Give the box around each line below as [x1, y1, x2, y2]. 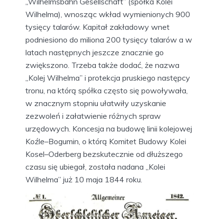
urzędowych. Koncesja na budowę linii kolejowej [25, 124, 192, 134]
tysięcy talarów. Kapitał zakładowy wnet [25, 22, 170, 32]
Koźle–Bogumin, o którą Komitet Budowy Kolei [25, 136, 186, 147]
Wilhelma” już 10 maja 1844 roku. [25, 175, 142, 185]
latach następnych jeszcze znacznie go [25, 47, 164, 58]
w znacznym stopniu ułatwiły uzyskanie [25, 98, 166, 109]
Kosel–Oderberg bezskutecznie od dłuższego [25, 149, 183, 159]
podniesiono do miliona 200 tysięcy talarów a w [25, 35, 192, 45]
